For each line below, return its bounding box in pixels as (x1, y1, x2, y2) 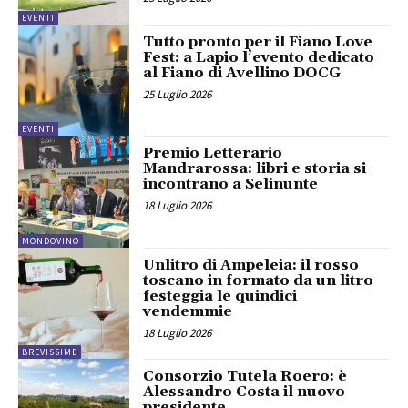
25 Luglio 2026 (143, 86, 212, 102)
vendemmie (143, 301, 233, 321)
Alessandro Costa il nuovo (143, 382, 346, 401)
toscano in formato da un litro (143, 270, 374, 290)
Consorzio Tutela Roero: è (143, 366, 348, 385)
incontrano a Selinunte (143, 175, 319, 194)
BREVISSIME (22, 345, 77, 358)
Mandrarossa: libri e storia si (143, 159, 367, 178)
